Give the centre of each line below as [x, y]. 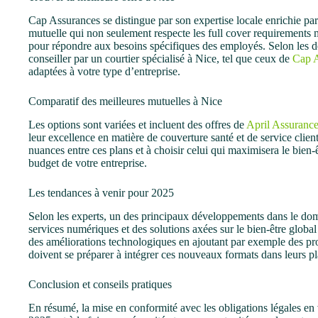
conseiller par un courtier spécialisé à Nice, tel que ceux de [160, 59]
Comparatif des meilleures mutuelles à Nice [125, 102]
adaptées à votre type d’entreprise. [104, 72]
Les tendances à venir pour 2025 [101, 192]
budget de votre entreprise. [88, 163]
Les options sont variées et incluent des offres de [137, 124]
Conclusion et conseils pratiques [100, 284]
